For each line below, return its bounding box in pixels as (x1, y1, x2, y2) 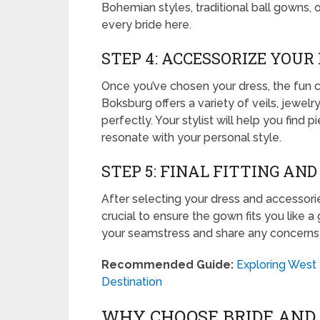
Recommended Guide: (101, 258, 234, 271)
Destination (101, 275, 162, 289)
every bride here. (101, 18, 191, 31)
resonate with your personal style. (101, 131, 281, 144)
